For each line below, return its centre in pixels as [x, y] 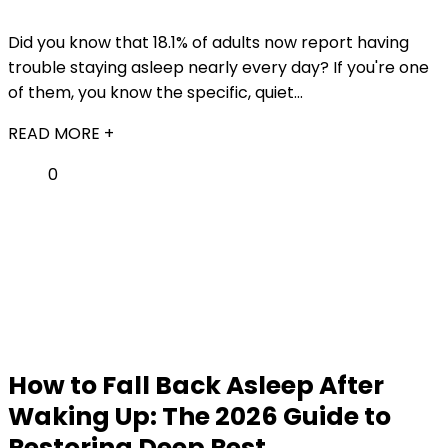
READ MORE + [61, 133]
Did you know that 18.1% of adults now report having [208, 42]
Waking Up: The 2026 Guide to [199, 416]
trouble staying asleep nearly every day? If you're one [218, 67]
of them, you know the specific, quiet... [155, 92]
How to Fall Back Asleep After [196, 385]
